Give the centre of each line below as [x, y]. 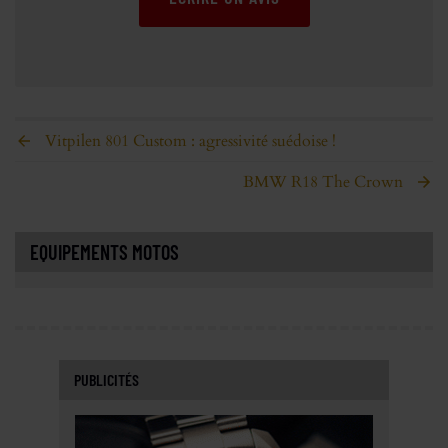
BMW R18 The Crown [323, 181]
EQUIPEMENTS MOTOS [104, 251]
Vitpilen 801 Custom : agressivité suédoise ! [190, 140]
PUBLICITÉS [106, 379]
